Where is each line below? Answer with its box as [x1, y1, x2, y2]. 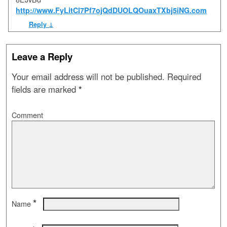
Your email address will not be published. [12, 70, 165, 83]
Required [165, 70, 201, 83]
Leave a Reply [12, 50, 72, 64]
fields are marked [12, 83, 79, 96]
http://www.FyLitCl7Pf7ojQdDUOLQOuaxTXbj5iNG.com [16, 5, 207, 16]
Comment [12, 109, 43, 120]
